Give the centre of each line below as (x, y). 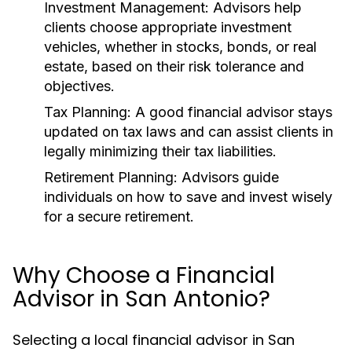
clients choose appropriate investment (168, 27)
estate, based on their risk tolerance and (174, 66)
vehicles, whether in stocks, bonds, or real (180, 47)
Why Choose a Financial (144, 275)
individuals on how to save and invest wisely (188, 197)
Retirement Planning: (111, 177)
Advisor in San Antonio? (141, 299)
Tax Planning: (88, 112)
